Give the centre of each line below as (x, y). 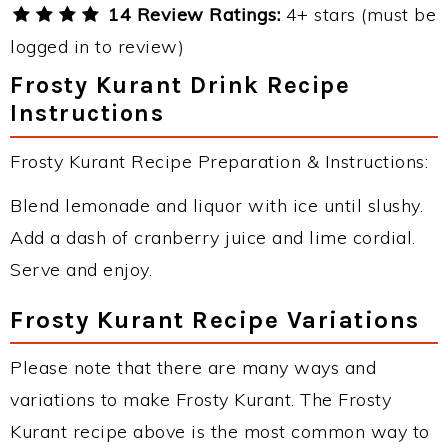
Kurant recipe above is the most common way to (220, 431)
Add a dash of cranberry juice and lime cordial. (213, 237)
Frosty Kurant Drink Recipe (180, 85)
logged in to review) (97, 46)
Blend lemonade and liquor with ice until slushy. (216, 205)
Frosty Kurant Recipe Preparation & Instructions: (219, 161)
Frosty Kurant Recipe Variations (215, 319)
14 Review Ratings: (191, 14)
